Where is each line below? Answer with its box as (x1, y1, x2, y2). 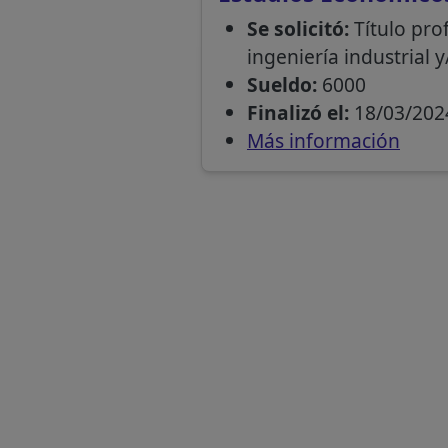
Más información (246, 126, 400, 154)
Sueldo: (246, 70, 317, 98)
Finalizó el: (246, 98, 349, 126)
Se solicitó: (246, 14, 349, 42)
